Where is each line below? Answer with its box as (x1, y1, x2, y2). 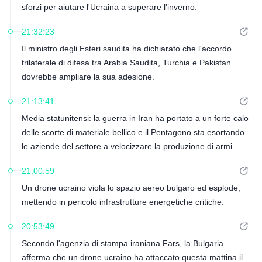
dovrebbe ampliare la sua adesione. (21, 72, 154, 81)
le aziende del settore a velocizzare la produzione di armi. (21, 142, 235, 151)
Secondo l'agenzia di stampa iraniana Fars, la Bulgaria (21, 239, 223, 248)
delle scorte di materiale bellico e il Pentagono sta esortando (21, 127, 244, 137)
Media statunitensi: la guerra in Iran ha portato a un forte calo (21, 113, 249, 123)
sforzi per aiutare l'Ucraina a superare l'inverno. (21, 2, 197, 12)
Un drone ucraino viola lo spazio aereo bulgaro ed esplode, (21, 183, 240, 192)
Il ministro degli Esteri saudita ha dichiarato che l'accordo (21, 44, 232, 53)
